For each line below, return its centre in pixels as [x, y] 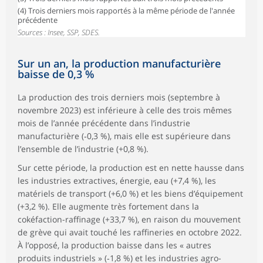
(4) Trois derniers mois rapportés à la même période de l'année [126, 11]
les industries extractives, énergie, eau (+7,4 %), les [117, 181]
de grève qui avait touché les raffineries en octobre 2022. [130, 232]
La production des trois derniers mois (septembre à [119, 97]
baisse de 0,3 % [56, 74]
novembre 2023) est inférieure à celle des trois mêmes [125, 110]
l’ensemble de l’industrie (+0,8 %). [83, 149]
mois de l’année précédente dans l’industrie [104, 123]
